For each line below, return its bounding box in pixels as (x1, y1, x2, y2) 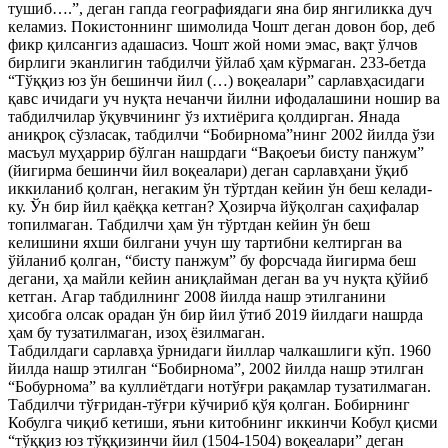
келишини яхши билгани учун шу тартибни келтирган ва (8, 234, 402, 251)
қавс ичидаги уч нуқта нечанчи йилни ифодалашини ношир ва (8, 90, 440, 107)
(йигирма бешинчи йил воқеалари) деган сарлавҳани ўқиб (8, 162, 408, 179)
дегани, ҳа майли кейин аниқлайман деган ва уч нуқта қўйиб (8, 270, 428, 287)
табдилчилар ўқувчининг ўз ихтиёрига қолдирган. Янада (8, 108, 400, 125)
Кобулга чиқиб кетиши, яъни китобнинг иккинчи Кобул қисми (8, 414, 438, 431)
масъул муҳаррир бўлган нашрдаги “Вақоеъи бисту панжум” (8, 144, 424, 161)
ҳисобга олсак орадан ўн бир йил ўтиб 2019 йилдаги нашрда (8, 306, 423, 323)
